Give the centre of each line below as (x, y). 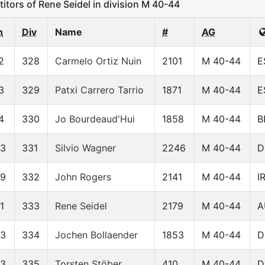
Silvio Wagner (85, 148)
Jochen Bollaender (96, 235)
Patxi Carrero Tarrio (99, 90)
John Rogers (83, 177)
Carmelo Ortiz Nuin (98, 61)
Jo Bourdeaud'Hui (95, 119)
